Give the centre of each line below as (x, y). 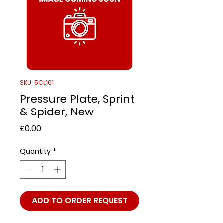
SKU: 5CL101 (37, 82)
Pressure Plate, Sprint (77, 99)
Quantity (35, 151)
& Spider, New (57, 111)
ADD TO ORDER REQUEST (80, 200)
